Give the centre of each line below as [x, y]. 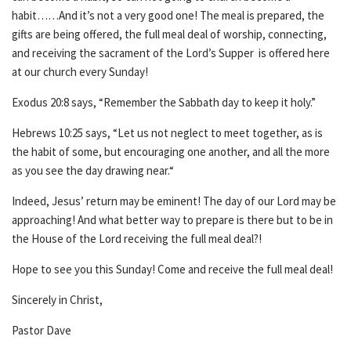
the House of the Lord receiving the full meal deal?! [138, 239]
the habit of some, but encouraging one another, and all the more [171, 152]
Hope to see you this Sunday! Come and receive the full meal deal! [172, 269]
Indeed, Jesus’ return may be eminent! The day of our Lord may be [174, 201]
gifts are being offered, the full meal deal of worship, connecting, [169, 34]
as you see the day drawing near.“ [95, 170]
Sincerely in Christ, [57, 300]
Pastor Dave [43, 330]
